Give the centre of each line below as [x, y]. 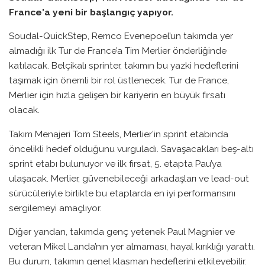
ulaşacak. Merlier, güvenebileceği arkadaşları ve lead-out [129, 178]
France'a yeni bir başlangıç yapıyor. [91, 12]
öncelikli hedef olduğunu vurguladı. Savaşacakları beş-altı [131, 148]
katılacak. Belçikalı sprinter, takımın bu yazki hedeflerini [124, 66]
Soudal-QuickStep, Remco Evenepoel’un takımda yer [121, 36]
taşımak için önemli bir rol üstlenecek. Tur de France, [119, 80]
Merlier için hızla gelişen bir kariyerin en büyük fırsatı [117, 95]
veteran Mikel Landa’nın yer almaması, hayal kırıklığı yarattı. [132, 247]
